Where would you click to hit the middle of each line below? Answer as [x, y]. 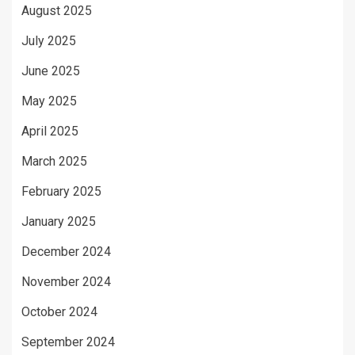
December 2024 [66, 251]
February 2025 [61, 191]
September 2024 [68, 342]
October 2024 [59, 311]
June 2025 [51, 71]
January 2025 [59, 221]
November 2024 [66, 281]
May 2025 [49, 101]
